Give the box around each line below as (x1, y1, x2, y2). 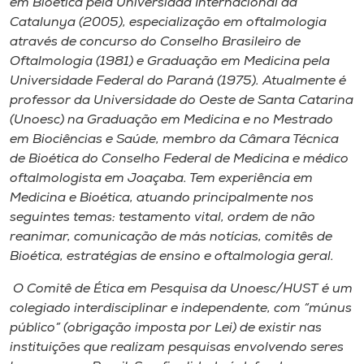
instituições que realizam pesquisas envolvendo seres (10, 340, 344, 354)
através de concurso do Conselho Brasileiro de (10, 35, 301, 49)
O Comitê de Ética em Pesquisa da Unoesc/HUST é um (10, 282, 353, 296)
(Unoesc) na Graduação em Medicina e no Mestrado (10, 113, 333, 127)
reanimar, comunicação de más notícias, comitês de (10, 230, 332, 244)
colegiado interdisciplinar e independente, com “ (10, 301, 309, 315)
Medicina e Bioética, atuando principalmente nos (10, 191, 314, 205)
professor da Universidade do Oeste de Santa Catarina (10, 93, 353, 107)
